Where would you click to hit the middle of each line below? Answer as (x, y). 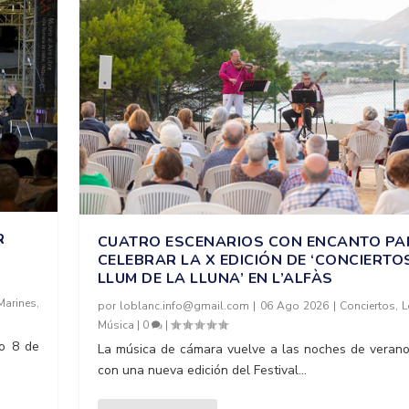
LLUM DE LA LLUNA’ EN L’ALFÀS (215, 279)
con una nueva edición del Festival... (202, 371)
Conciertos (367, 306)
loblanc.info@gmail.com (185, 306)
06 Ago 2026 (294, 306)
